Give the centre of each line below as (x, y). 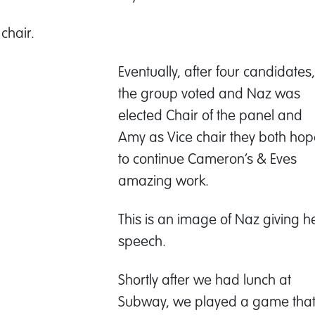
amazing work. (163, 180)
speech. (142, 240)
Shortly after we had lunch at (205, 279)
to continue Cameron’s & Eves (207, 158)
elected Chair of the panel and (210, 115)
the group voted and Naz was (209, 93)
